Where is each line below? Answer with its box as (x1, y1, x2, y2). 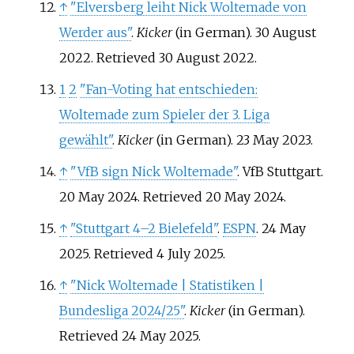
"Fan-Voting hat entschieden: (79, 81, 258, 97)
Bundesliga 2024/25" (58, 303, 184, 318)
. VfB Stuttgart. (236, 164, 323, 179)
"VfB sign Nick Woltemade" (70, 164, 237, 179)
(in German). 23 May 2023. (153, 132, 313, 148)
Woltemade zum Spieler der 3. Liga (58, 107, 269, 122)
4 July (156, 246, 190, 262)
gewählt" (58, 132, 112, 148)
